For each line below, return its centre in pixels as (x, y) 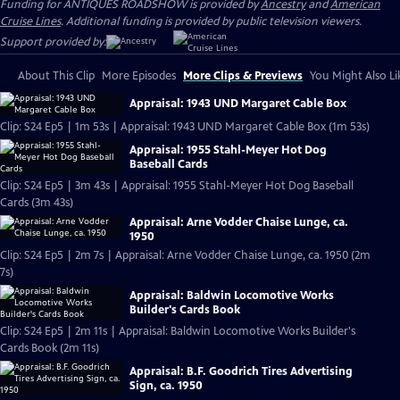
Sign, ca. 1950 (166, 385)
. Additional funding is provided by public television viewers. (211, 21)
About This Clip (56, 76)
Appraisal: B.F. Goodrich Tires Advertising (241, 371)
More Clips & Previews (243, 76)
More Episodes (139, 76)
